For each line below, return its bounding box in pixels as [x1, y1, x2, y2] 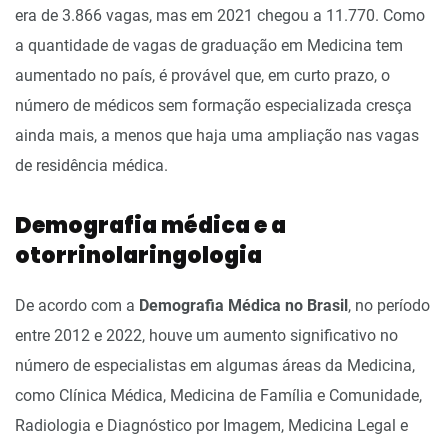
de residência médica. [15, 155, 168, 175]
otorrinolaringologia [15, 239, 262, 271]
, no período [348, 295, 430, 315]
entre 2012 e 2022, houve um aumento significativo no [15, 325, 398, 345]
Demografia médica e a [15, 209, 286, 241]
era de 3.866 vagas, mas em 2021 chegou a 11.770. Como [15, 5, 425, 25]
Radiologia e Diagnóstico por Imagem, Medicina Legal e [15, 415, 408, 435]
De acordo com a [15, 295, 139, 315]
